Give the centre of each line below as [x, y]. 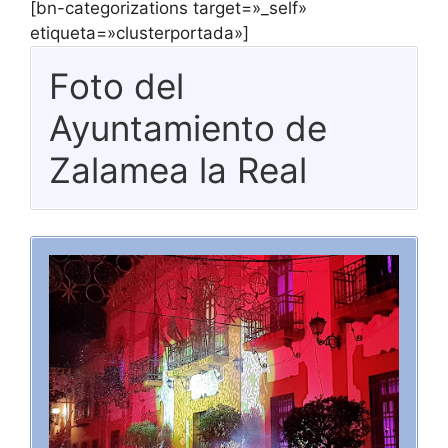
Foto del [116, 86]
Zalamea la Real [178, 170]
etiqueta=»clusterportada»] [139, 33]
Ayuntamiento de [188, 128]
